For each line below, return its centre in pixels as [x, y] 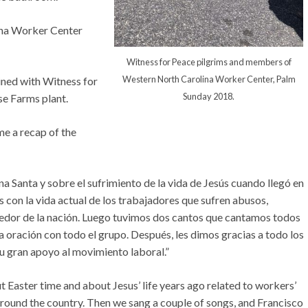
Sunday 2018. [209, 96]
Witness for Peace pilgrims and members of [209, 62]
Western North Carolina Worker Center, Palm [209, 79]
